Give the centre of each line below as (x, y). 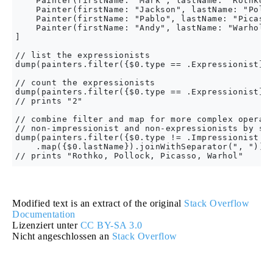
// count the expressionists (85, 83)
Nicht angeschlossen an (62, 236)
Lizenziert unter (46, 225)
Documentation (44, 214)
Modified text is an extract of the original (98, 203)
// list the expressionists (83, 55)
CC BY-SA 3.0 (111, 225)
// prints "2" (49, 101)
